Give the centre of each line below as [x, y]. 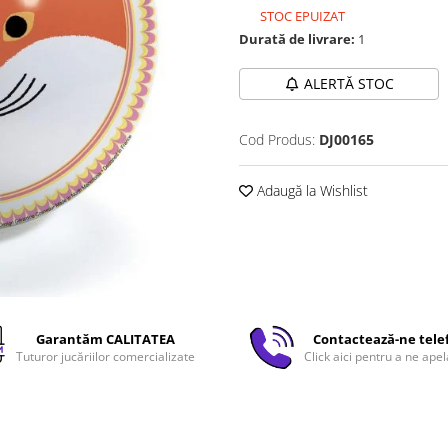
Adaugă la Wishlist [310, 190]
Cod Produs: [277, 139]
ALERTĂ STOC [348, 83]
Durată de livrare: [297, 39]
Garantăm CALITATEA [105, 339]
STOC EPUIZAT [301, 16]
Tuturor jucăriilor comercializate [105, 356]
